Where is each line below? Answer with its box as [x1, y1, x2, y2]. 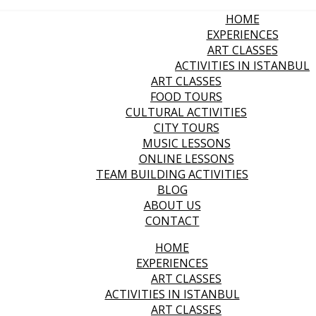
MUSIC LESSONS [142, 135, 231, 151]
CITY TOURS [153, 120, 219, 135]
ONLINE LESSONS [138, 151, 234, 166]
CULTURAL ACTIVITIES [126, 104, 247, 120]
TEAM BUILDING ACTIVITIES [96, 166, 248, 182]
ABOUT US [143, 197, 201, 213]
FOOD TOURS [150, 89, 222, 104]
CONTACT [145, 213, 200, 229]
